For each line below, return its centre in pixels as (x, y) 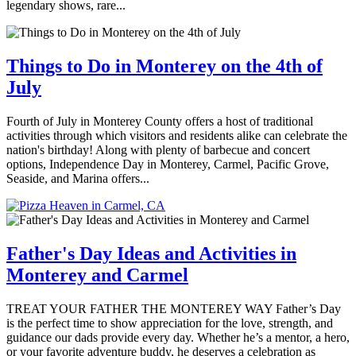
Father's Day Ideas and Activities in (151, 253)
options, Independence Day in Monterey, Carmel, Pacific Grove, (168, 164)
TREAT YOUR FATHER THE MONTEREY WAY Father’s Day (174, 308)
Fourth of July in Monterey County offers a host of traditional (160, 121)
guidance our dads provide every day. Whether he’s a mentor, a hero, (178, 337)
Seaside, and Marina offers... (78, 178)
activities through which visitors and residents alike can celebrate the (177, 135)
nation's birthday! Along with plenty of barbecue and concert (158, 149)
